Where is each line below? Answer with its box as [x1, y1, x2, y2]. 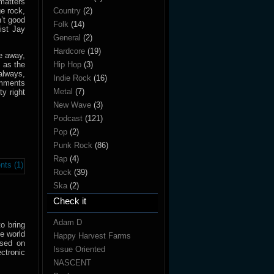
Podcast [53, 114, 83, 123]
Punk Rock [53, 141, 92, 150]
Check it [53, 196, 86, 206]
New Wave [53, 100, 91, 109]
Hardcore [53, 46, 85, 56]
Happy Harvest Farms [53, 231, 131, 240]
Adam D [53, 218, 82, 227]
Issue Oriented [53, 245, 105, 254]
